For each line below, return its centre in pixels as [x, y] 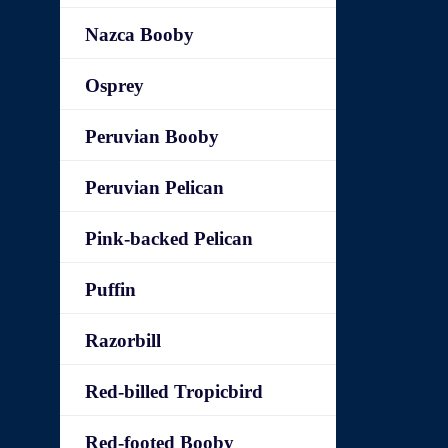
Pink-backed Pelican [169, 238]
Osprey [115, 85]
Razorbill [123, 340]
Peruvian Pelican [155, 187]
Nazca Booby [140, 34]
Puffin [111, 289]
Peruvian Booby [152, 136]
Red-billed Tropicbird [174, 391]
